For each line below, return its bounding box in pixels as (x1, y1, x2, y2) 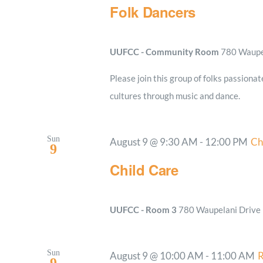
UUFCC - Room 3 (110, 204, 179, 215)
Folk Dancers (110, 2, 196, 22)
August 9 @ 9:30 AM (110, 136, 198, 149)
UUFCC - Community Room (110, 46, 221, 58)
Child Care (110, 160, 178, 180)
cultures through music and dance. (110, 90, 241, 102)
